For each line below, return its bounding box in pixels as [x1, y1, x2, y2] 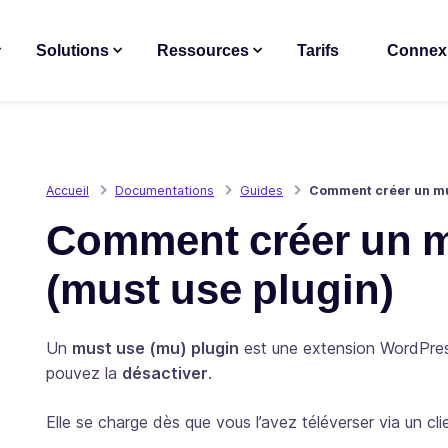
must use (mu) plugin [72, 337, 239, 358]
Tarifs [297, 40, 339, 60]
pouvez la [46, 362, 122, 383]
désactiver [122, 362, 208, 383]
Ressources [157, 40, 249, 60]
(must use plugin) [46, 263, 394, 314]
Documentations [115, 182, 214, 198]
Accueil [46, 182, 89, 198]
